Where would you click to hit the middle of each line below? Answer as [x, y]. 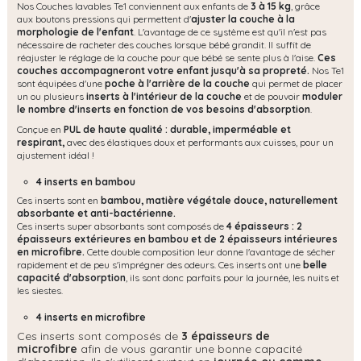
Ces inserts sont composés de [98, 336]
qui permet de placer [296, 83]
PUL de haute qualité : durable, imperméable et [177, 130]
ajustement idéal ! [56, 156]
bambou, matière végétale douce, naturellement [219, 201]
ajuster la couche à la [243, 19]
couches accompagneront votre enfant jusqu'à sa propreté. [163, 70]
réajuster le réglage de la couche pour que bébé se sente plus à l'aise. [167, 57]
